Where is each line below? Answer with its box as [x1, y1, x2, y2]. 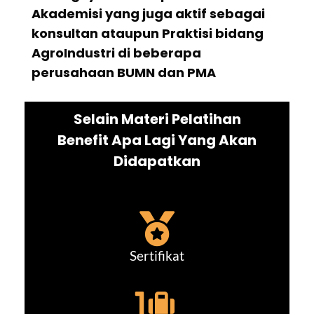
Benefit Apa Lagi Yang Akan [57, 130, 257, 151]
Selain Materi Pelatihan [73, 109, 241, 130]
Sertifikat [130, 248, 184, 264]
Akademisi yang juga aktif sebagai [32, 5, 265, 23]
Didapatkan [114, 151, 200, 172]
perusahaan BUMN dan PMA [32, 64, 216, 82]
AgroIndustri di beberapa [32, 44, 201, 62]
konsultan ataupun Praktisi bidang [32, 25, 264, 43]
